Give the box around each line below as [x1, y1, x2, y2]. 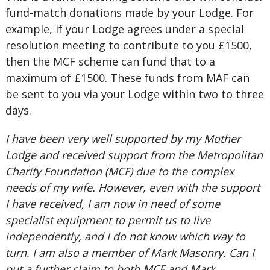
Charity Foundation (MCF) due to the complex [5, 164, 234, 178]
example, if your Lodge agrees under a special [5, 22, 244, 36]
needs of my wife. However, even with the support [5, 180, 260, 195]
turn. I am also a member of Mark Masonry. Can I [5, 245, 254, 260]
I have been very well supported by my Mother [5, 131, 240, 146]
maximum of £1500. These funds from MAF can [5, 71, 250, 85]
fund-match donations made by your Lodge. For [5, 5, 254, 20]
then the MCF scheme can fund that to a [5, 54, 215, 69]
